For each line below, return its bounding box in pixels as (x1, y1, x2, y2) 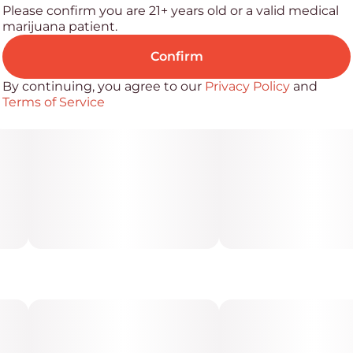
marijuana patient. (2, 19, 117, 34)
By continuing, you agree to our (2, 79, 205, 94)
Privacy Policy (205, 79, 290, 94)
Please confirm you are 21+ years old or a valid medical (2, 3, 339, 18)
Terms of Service (2, 95, 105, 110)
